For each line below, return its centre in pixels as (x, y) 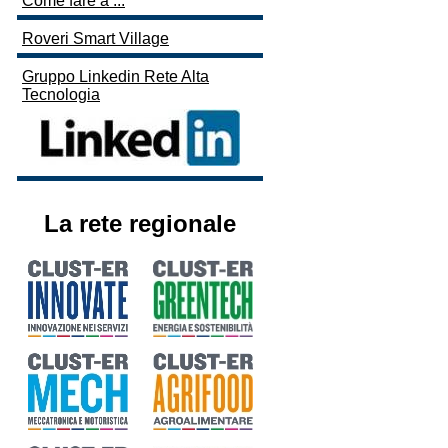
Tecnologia (61, 95)
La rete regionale (140, 223)
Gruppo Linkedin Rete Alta (115, 77)
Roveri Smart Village (95, 39)
